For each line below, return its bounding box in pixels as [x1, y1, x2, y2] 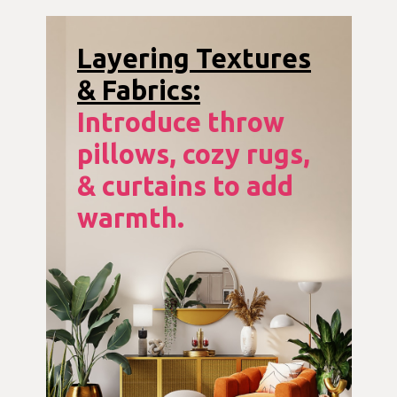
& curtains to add [76, 171, 293, 202]
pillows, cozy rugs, [76, 139, 310, 170]
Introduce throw [76, 107, 284, 138]
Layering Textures [76, 43, 311, 74]
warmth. [76, 203, 184, 234]
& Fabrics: [76, 75, 200, 106]
